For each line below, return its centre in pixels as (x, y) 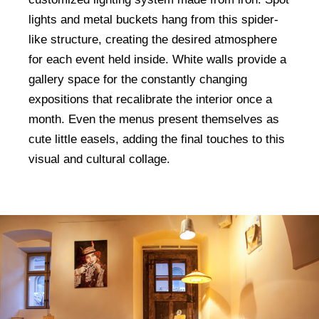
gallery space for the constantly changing (138, 79)
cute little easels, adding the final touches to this (157, 139)
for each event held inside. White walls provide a (157, 59)
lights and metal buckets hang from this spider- (153, 19)
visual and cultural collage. (99, 159)
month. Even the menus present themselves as (154, 119)
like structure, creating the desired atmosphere (153, 39)
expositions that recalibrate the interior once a (150, 99)
